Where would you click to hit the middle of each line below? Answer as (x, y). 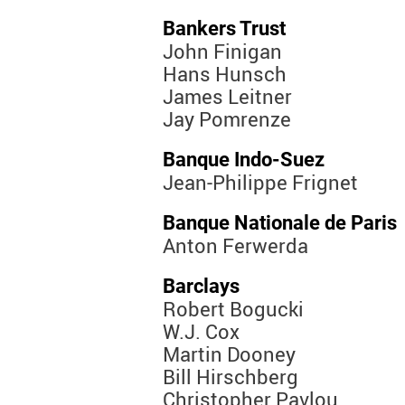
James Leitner (227, 97)
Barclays (201, 287)
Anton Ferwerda (235, 246)
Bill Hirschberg (231, 377)
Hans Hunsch (225, 74)
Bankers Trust (224, 29)
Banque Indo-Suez (244, 160)
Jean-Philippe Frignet (260, 183)
